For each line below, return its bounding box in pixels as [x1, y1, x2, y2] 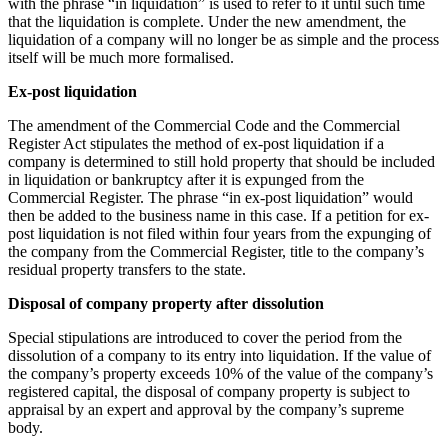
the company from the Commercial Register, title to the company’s [8, 242, 424, 260]
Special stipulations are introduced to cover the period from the [8, 328, 402, 346]
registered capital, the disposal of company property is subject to [8, 382, 410, 400]
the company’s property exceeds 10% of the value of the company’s [8, 364, 433, 382]
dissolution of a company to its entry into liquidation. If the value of [8, 346, 431, 364]
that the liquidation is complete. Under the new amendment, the [8, 12, 406, 30]
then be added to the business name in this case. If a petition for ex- [8, 206, 429, 224]
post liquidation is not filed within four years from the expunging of [8, 224, 431, 242]
